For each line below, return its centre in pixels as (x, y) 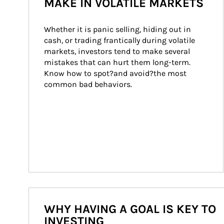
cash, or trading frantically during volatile (120, 40)
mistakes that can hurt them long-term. (118, 62)
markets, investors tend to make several (118, 51)
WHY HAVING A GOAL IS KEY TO (130, 209)
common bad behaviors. (88, 84)
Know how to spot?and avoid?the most (116, 73)
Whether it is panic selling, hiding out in (118, 29)
